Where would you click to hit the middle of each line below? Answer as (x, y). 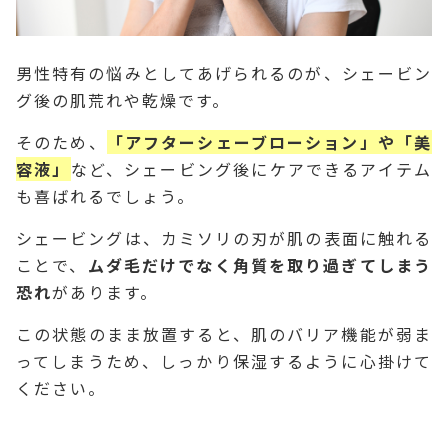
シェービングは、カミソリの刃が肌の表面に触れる (224, 238)
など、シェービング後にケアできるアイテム (251, 169)
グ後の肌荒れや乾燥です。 (123, 100)
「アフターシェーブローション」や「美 (269, 142)
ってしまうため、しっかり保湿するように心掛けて (224, 361)
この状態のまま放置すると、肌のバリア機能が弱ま (224, 334)
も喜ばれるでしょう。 (105, 196)
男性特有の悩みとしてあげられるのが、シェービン (224, 73)
